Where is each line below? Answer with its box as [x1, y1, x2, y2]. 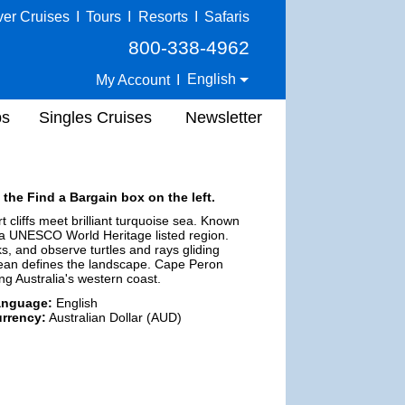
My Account [96, 71, 171, 88]
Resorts [137, 9, 188, 24]
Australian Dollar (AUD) [46, 309, 182, 325]
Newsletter [185, 108, 262, 127]
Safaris [204, 9, 250, 24]
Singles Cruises [39, 108, 152, 127]
